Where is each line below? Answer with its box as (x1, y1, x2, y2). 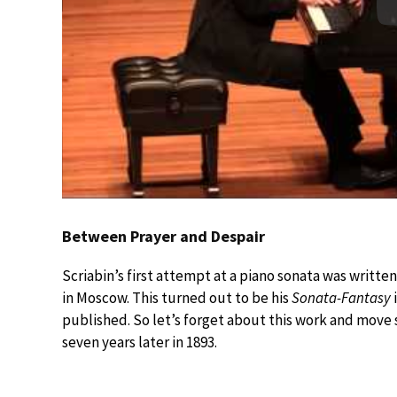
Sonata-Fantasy (292, 287, 393, 307)
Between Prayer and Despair (62, 225, 265, 246)
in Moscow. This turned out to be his (62, 287, 292, 307)
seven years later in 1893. (62, 331, 217, 352)
